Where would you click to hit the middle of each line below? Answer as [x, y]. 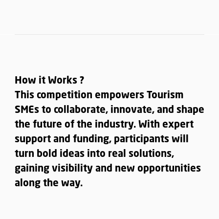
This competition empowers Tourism [99, 96]
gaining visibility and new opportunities [108, 169]
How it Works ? [50, 81]
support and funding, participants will [102, 140]
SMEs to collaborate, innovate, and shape [109, 110]
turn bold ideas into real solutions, [94, 154]
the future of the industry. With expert [104, 125]
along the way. [49, 184]
